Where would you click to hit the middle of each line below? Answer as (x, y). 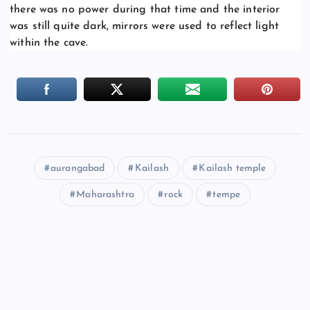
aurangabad (78, 168)
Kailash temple (232, 168)
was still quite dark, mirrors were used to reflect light (144, 26)
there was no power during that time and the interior (145, 9)
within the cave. (49, 43)
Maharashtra (105, 194)
